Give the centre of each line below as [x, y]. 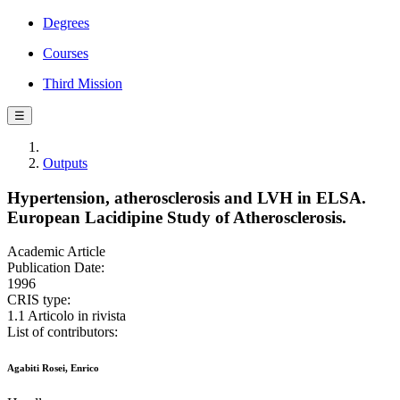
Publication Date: [56, 268]
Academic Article [56, 252]
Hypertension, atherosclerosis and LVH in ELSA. [187, 197]
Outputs [65, 163]
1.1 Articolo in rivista [67, 316]
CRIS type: [39, 300]
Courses [66, 53]
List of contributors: [62, 332]
